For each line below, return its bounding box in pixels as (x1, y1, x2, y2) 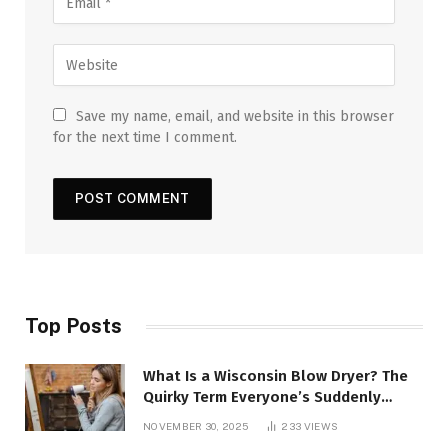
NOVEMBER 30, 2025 (143, 420, 249, 433)
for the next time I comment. (53, 129, 237, 147)
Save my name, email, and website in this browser (76, 108, 394, 126)
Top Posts (25, 314, 122, 339)
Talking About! (143, 409, 246, 428)
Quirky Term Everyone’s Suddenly (143, 388, 381, 407)
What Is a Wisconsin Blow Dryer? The (143, 367, 408, 386)
